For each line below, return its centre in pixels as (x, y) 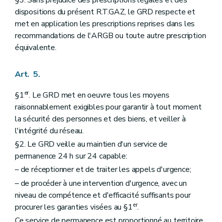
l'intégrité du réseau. (50, 131)
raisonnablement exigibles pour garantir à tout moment (108, 107)
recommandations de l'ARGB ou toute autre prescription (111, 35)
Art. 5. (28, 75)
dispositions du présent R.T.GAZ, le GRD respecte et (105, 12)
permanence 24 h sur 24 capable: (71, 156)
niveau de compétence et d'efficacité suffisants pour (103, 195)
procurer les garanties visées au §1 (74, 207)
